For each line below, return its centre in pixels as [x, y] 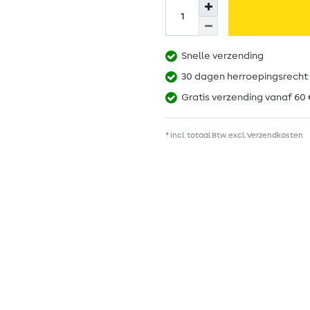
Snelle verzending [222, 56]
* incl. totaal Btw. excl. [206, 135]
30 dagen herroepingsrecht [245, 77]
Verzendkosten [275, 135]
